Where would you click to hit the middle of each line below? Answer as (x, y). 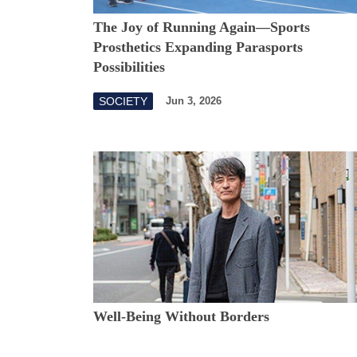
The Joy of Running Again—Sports (202, 27)
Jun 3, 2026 (194, 101)
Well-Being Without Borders (181, 317)
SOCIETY (123, 101)
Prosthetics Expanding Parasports (198, 47)
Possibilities (129, 67)
